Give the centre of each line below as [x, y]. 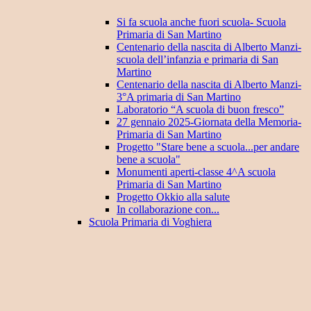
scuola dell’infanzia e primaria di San [197, 60]
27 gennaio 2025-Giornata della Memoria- [209, 122]
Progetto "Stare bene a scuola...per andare [208, 147]
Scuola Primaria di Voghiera [150, 222]
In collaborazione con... [168, 210]
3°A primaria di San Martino [179, 97]
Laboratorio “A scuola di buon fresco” [200, 110]
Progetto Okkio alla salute [173, 197]
